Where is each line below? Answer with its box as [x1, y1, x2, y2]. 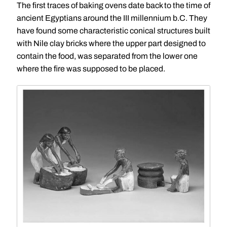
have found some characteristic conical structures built [16, 26, 210, 35]
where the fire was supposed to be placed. [16, 64, 165, 73]
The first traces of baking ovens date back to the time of [16, 1, 210, 10]
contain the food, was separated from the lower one [16, 52, 198, 60]
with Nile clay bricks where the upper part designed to [16, 39, 206, 48]
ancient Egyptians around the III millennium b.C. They [16, 14, 207, 22]
